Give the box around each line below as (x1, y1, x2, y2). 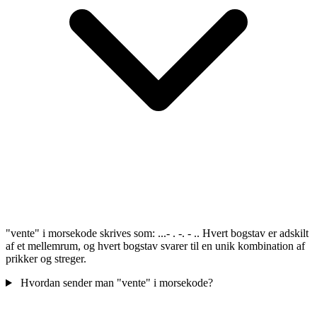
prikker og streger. (6, 253, 86, 265)
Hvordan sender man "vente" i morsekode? (20, 277, 213, 289)
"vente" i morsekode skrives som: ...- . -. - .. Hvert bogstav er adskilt (6, 227, 309, 240)
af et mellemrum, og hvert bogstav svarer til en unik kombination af (6, 240, 305, 253)
